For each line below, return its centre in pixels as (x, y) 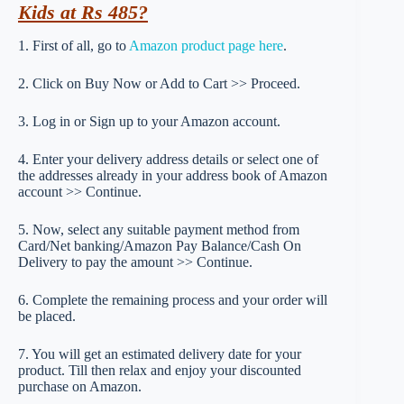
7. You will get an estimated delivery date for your (160, 353)
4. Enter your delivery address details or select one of (168, 159)
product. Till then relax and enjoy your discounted (160, 370)
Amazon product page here (206, 45)
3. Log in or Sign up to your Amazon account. (149, 121)
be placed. (47, 316)
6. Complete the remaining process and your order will (173, 299)
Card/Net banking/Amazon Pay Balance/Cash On (160, 245)
